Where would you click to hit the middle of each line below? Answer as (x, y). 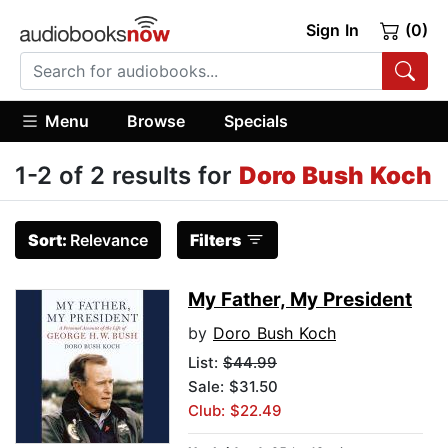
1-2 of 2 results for (127, 176)
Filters (215, 240)
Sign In (332, 30)
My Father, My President (300, 300)
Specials (255, 120)
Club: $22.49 (235, 411)
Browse (156, 120)
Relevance (109, 240)
